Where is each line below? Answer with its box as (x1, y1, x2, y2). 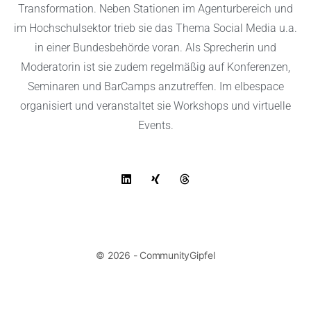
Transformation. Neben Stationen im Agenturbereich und (18, 2, 293, 16)
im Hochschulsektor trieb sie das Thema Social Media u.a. (14, 22, 297, 35)
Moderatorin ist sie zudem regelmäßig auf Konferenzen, (21, 60, 290, 74)
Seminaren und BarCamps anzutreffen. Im (27, 80, 235, 94)
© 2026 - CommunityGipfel (96, 249, 215, 262)
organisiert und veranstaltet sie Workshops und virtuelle (20, 99, 291, 113)
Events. (137, 119, 174, 133)
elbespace (234, 80, 284, 94)
